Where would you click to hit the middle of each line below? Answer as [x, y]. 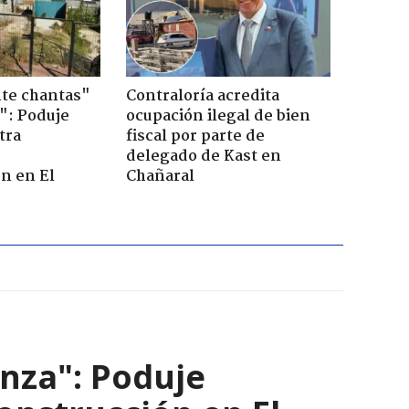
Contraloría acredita [202, 96]
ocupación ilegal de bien [218, 116]
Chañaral [160, 176]
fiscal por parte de [195, 136]
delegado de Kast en [203, 156]
